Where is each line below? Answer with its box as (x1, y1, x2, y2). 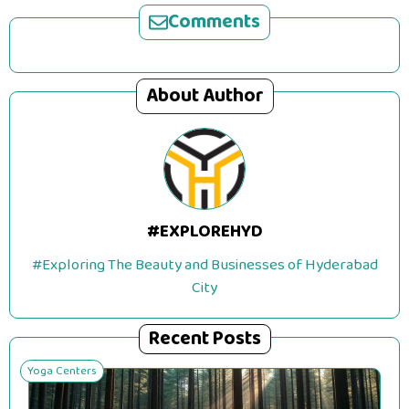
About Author (145, 79, 264, 111)
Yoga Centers (27, 361, 97, 381)
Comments (168, 5, 260, 37)
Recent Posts (148, 322, 261, 354)
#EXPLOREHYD (146, 217, 263, 246)
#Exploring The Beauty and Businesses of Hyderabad (31, 252, 378, 278)
